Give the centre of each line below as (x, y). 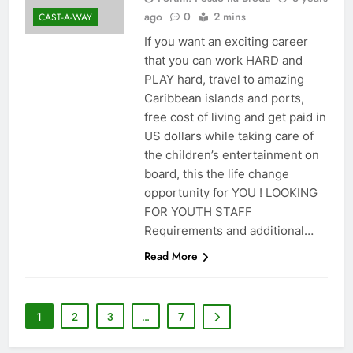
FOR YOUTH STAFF (198, 211)
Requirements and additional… (229, 230)
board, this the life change (216, 173)
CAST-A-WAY (65, 17)
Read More (171, 256)
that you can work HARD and (223, 60)
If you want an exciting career (226, 41)
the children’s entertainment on (231, 154)
